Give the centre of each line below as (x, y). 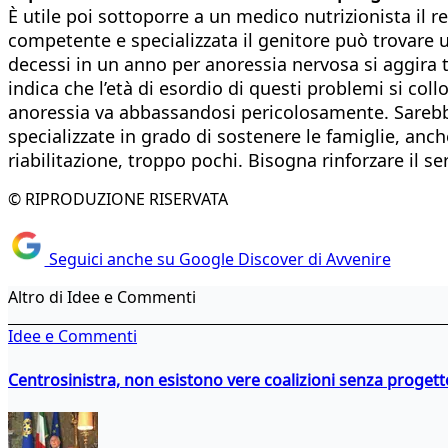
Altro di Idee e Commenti (102, 297)
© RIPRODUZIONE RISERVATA (118, 198)
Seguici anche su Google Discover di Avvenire (217, 259)
